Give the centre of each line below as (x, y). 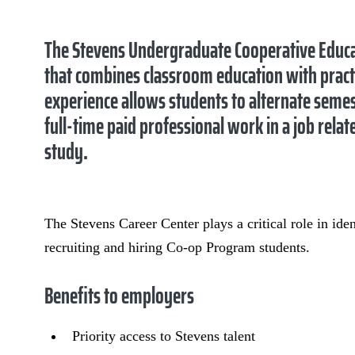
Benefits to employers (119, 296)
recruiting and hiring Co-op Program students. (177, 247)
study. (66, 151)
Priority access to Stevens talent (164, 336)
